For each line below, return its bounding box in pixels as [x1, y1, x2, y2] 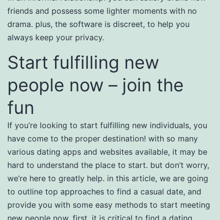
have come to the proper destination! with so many [7, 134, 198, 143]
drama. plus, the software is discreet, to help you [7, 19, 190, 29]
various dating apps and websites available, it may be [7, 147, 207, 157]
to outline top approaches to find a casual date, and [7, 187, 201, 196]
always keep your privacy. [7, 32, 104, 42]
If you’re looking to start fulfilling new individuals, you [7, 120, 207, 130]
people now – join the [7, 74, 184, 96]
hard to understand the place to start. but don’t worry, [7, 160, 209, 170]
